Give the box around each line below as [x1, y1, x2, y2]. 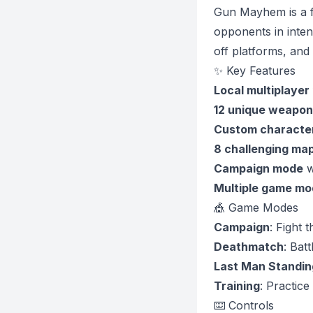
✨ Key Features [213, 64, 296, 78]
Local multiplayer [213, 83, 310, 97]
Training [213, 279, 260, 293]
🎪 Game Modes [213, 201, 298, 214]
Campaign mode [213, 161, 303, 175]
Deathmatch [213, 240, 284, 254]
